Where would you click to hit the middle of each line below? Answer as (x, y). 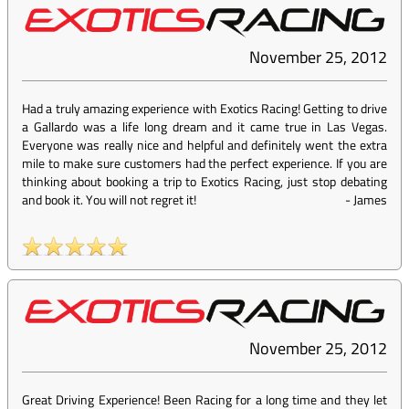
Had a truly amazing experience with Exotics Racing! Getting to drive (204, 109)
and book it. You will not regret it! (109, 200)
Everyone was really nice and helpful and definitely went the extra (204, 145)
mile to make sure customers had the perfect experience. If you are (204, 163)
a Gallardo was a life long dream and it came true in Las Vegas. (204, 127)
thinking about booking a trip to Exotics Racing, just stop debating (204, 182)
